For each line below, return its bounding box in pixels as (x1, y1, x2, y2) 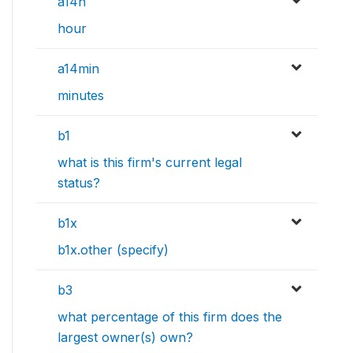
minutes (58, 87, 104, 104)
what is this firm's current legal (58, 154, 242, 171)
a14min (58, 61, 99, 77)
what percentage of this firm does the (58, 309, 282, 325)
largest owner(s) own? (58, 329, 193, 346)
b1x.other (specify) (58, 242, 169, 258)
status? (58, 175, 100, 191)
